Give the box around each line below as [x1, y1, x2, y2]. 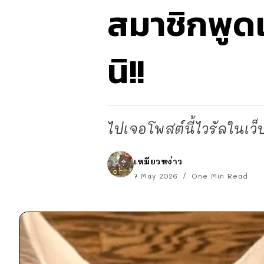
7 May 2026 [134, 171, 181, 180]
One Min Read [189, 171, 248, 180]
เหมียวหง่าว [134, 156, 183, 167]
